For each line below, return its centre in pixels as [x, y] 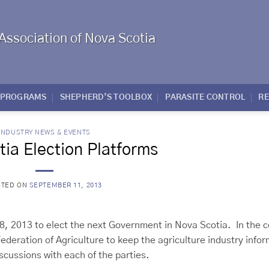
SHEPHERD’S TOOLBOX [106, 97]
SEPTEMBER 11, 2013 [65, 185]
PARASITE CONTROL [205, 97]
